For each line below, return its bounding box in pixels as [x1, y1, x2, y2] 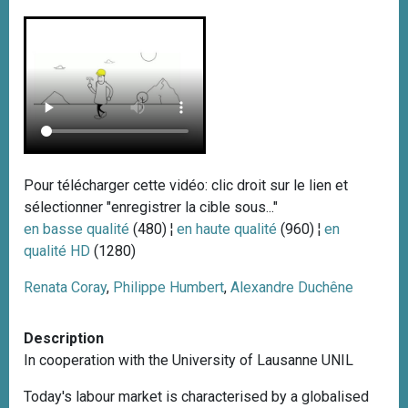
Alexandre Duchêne [230, 279, 353, 297]
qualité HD [24, 242, 90, 260]
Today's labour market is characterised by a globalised [24, 388, 369, 406]
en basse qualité [24, 220, 129, 239]
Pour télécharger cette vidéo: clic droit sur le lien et [24, 177, 348, 195]
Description [24, 330, 104, 348]
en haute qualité [177, 220, 277, 239]
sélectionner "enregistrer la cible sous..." [24, 199, 278, 217]
